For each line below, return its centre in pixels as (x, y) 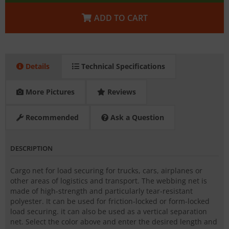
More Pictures (49, 92)
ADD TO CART (121, 18)
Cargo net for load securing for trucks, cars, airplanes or (106, 171)
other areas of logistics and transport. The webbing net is (109, 181)
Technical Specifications (122, 66)
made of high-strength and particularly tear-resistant (101, 191)
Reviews (121, 92)
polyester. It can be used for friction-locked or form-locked (110, 201)
